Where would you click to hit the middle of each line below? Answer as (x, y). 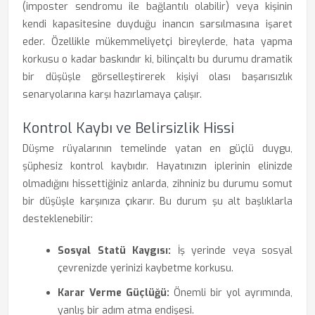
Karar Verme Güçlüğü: (114, 293)
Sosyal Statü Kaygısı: (114, 251)
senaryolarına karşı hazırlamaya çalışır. (112, 95)
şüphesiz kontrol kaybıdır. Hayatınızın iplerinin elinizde (157, 166)
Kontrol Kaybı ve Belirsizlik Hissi (128, 128)
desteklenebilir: (58, 219)
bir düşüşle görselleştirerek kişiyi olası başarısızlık (157, 77)
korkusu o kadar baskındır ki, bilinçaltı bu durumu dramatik (157, 59)
